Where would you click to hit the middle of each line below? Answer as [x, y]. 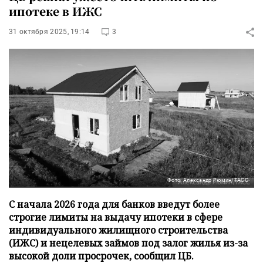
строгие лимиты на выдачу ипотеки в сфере [116, 217]
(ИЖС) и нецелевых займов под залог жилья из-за [128, 243]
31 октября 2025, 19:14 [49, 32]
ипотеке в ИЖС [55, 11]
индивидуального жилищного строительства [118, 230]
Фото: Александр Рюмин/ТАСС [208, 180]
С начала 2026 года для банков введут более [114, 204]
